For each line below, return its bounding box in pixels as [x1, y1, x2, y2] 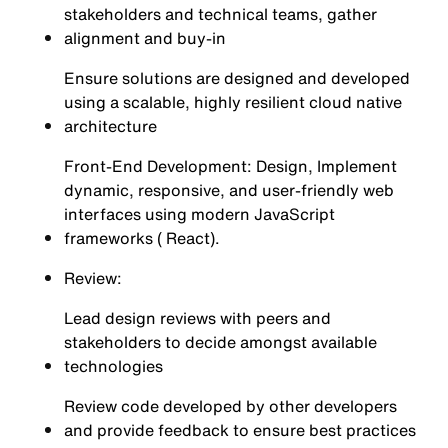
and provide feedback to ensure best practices [64, 418, 416, 442]
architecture [64, 114, 157, 138]
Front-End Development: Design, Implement [64, 154, 397, 178]
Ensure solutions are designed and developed [64, 66, 410, 90]
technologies [64, 354, 163, 378]
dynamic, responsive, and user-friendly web [64, 178, 394, 202]
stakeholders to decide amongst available [64, 330, 377, 354]
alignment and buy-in [64, 26, 226, 50]
